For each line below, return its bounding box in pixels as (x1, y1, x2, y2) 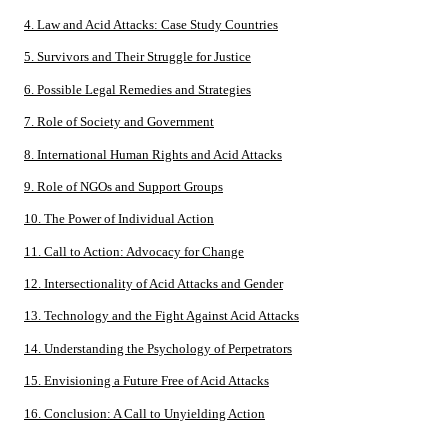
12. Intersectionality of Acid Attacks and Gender (24, 276, 283, 291)
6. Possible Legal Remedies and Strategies (24, 81, 251, 97)
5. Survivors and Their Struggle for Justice (24, 49, 251, 65)
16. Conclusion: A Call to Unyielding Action (24, 405, 265, 421)
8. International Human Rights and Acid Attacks (24, 146, 282, 162)
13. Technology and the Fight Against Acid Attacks (24, 308, 299, 324)
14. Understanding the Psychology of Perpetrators (24, 340, 292, 356)
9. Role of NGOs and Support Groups (24, 178, 223, 194)
